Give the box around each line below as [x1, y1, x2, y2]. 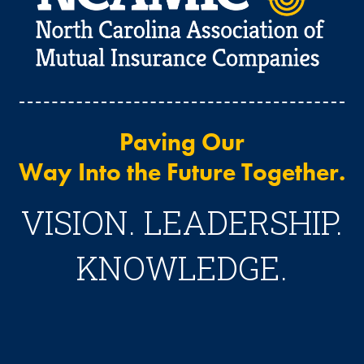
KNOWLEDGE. [76, 246, 288, 290]
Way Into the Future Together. [19, 157, 345, 188]
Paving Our [119, 127, 245, 158]
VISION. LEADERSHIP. [21, 201, 343, 245]
